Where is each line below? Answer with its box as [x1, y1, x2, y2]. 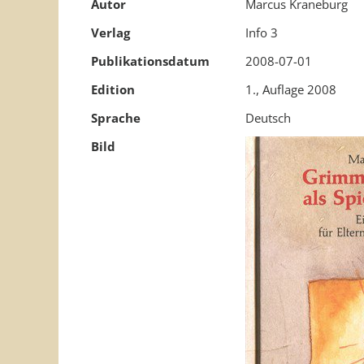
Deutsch [245, 110, 291, 126]
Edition [91, 81, 135, 97]
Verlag [91, 24, 130, 41]
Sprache [91, 110, 141, 126]
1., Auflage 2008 [245, 81, 336, 97]
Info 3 [245, 24, 278, 41]
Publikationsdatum [91, 53, 210, 69]
